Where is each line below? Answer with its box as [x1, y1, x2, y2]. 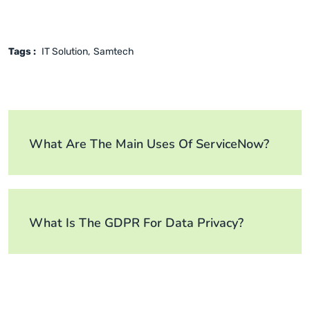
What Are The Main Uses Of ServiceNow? [29, 136, 269, 153]
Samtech [93, 46, 134, 58]
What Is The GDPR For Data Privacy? [29, 215, 244, 232]
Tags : [8, 46, 36, 58]
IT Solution [42, 46, 88, 58]
